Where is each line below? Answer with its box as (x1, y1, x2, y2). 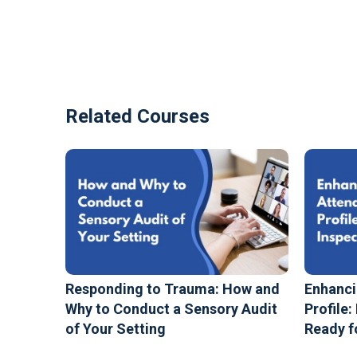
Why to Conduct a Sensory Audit (65, 300, 277, 317)
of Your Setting (65, 320, 166, 337)
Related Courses (65, 105, 210, 128)
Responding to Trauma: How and (65, 280, 280, 297)
